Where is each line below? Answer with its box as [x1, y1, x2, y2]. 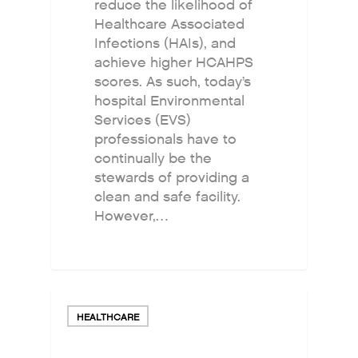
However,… [94, 206, 169, 225]
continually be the [94, 149, 213, 168]
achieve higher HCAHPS [94, 53, 254, 72]
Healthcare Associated [94, 14, 245, 34]
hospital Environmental [94, 91, 245, 110]
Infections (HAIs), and [94, 34, 237, 53]
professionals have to [94, 129, 237, 149]
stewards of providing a [94, 168, 250, 187]
